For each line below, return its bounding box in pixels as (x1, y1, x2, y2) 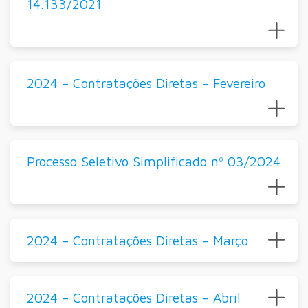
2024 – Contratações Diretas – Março (26, 232, 248, 248)
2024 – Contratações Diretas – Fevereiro (26, 74, 265, 91)
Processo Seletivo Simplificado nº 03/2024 (26, 153, 280, 170)
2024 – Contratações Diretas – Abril (26, 289, 241, 306)
